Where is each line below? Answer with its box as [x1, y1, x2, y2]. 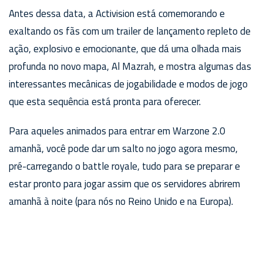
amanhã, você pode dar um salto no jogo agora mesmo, [9, 140, 238, 156]
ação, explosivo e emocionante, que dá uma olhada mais [9, 41, 241, 56]
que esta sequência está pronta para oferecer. [9, 93, 201, 109]
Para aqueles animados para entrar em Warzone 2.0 [9, 123, 225, 139]
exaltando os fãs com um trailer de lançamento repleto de [9, 23, 251, 39]
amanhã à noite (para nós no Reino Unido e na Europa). [9, 193, 233, 209]
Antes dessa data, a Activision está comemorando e [9, 5, 225, 21]
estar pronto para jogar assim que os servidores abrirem [9, 176, 240, 191]
